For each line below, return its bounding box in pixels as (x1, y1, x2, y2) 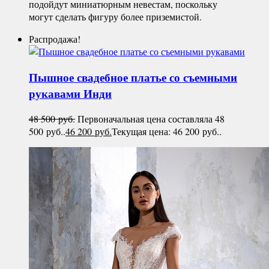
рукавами (29, 85, 83, 101)
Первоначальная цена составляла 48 (77, 112, 225, 125)
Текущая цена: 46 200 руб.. (112, 125, 222, 138)
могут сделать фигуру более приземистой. (29, 10, 202, 23)
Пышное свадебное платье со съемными (29, 68, 237, 85)
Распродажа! (29, 32, 80, 45)
